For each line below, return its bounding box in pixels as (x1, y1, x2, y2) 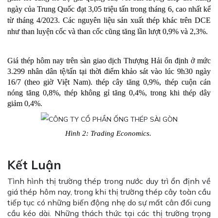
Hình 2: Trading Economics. (65, 129, 153, 137)
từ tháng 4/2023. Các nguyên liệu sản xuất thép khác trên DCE (7, 16, 211, 25)
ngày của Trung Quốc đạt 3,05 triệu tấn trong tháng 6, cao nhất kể (7, 5, 211, 14)
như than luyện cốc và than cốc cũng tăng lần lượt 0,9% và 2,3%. (7, 27, 208, 36)
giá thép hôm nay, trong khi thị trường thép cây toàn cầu (7, 186, 211, 197)
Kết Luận (7, 157, 61, 172)
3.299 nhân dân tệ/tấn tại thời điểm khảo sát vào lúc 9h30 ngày (7, 67, 211, 76)
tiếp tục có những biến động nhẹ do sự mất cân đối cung (7, 197, 211, 207)
